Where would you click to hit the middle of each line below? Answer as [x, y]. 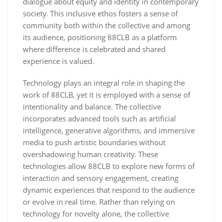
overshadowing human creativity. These [90, 154]
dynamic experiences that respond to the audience [109, 190]
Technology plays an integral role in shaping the [104, 83]
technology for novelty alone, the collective [96, 214]
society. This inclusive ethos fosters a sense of [100, 13]
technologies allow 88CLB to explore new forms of [109, 166]
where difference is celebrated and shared [94, 49]
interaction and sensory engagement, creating [101, 178]
